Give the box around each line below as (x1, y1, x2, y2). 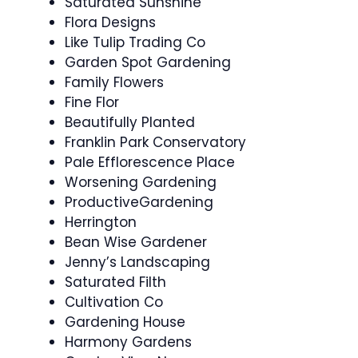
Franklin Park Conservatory (65, 133, 246, 152)
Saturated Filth (65, 272, 166, 292)
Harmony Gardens (65, 332, 192, 352)
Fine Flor (65, 93, 119, 112)
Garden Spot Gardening (65, 53, 231, 72)
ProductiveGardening (65, 193, 213, 212)
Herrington (65, 213, 137, 232)
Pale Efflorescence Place (65, 153, 235, 172)
